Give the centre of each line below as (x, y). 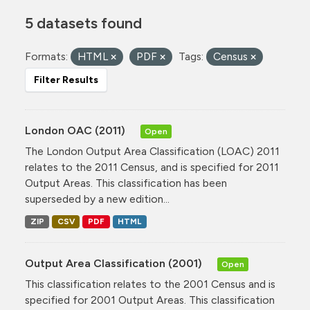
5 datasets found (83, 23)
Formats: (46, 56)
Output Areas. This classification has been (126, 183)
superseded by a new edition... (97, 199)
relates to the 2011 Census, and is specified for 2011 (152, 167)
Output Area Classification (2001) (115, 264)
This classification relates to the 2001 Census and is (150, 284)
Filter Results (66, 80)
